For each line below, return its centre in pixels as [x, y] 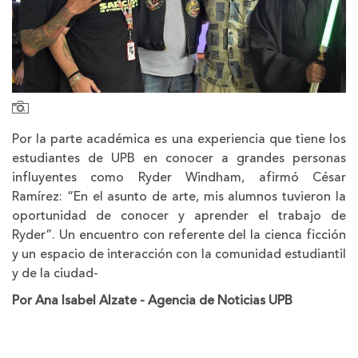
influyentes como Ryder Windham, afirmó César [179, 177]
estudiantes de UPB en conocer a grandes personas [179, 158]
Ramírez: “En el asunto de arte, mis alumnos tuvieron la [179, 196]
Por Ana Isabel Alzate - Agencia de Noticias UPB [152, 300]
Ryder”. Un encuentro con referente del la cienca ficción [179, 235]
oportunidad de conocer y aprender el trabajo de [179, 215]
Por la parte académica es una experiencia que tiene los [179, 139]
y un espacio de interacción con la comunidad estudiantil [179, 254]
